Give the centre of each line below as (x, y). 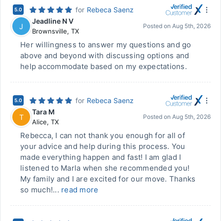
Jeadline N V (53, 21)
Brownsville (50, 31)
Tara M (43, 112)
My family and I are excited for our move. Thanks (108, 179)
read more (80, 190)
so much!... (41, 190)
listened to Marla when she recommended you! (105, 168)
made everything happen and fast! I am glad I (101, 157)
